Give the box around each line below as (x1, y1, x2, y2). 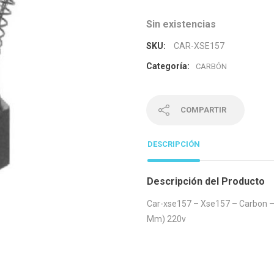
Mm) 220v (147, 213, 186, 224)
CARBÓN (196, 62, 227, 71)
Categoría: (146, 61, 190, 71)
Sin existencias (146, 18, 216, 30)
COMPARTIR (180, 105, 226, 114)
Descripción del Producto (147, 175, 265, 187)
